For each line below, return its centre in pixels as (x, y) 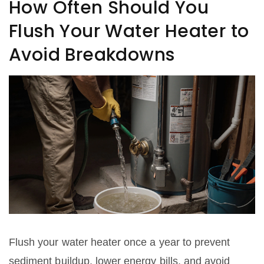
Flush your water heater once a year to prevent (120, 242)
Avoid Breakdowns (92, 55)
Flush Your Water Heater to (129, 32)
